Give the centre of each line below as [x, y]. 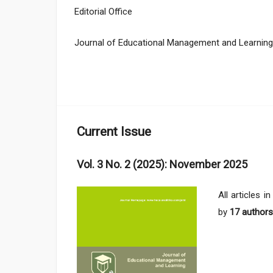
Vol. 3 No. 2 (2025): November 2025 [162, 164]
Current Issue [114, 132]
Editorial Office [103, 12]
